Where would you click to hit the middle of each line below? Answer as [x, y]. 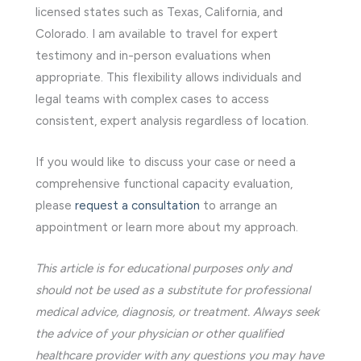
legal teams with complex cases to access [152, 99]
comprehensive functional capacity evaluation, [164, 183]
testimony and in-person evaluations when [153, 55]
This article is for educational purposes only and [164, 268]
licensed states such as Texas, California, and [159, 12]
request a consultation [137, 205]
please [55, 205]
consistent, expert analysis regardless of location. [172, 120]
